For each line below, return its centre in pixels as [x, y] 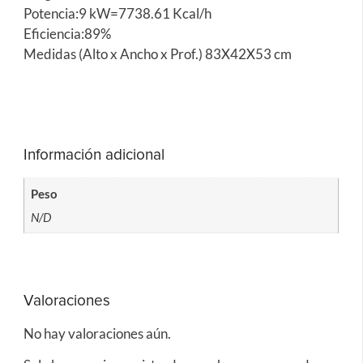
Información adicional [94, 156]
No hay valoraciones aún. [97, 333]
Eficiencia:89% [67, 34]
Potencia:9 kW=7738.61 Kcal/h [117, 14]
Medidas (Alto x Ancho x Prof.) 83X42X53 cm [157, 54]
